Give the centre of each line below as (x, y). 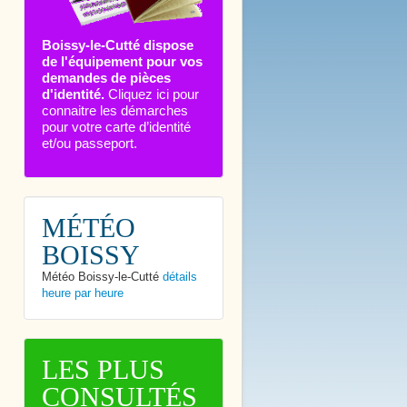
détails (180, 276)
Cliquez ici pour (154, 94)
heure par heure (83, 293)
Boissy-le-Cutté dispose (118, 45)
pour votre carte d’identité (116, 126)
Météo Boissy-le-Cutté (100, 276)
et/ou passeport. (89, 143)
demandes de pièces (106, 77)
